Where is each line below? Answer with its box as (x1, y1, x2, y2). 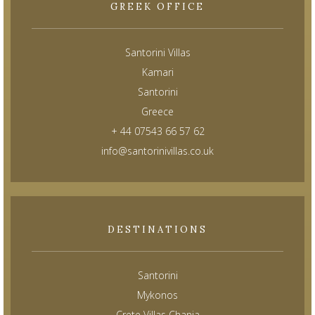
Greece (141, 105, 174, 119)
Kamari (141, 65, 174, 79)
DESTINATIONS (108, 224, 207, 236)
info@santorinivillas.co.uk (101, 144, 214, 158)
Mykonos (137, 288, 178, 302)
